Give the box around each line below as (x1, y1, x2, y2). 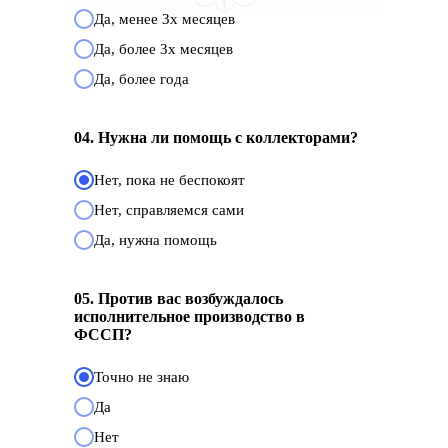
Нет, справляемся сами (94, 202, 244, 218)
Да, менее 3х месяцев (94, 11, 235, 27)
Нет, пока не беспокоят (94, 172, 245, 188)
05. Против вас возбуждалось (74, 290, 283, 307)
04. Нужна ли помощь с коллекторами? (74, 129, 358, 146)
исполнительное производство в (74, 308, 305, 325)
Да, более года (94, 71, 189, 87)
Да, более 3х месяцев (94, 41, 233, 57)
